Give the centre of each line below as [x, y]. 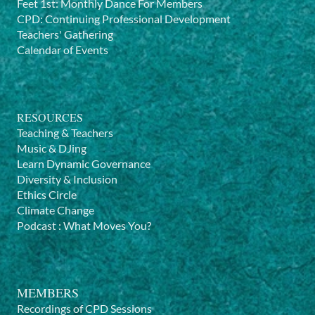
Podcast [37, 226]
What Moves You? [107, 226]
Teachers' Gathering [65, 34]
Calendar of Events [63, 50]
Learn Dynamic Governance [84, 164]
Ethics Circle [47, 195]
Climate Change [56, 210]
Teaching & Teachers [65, 133]
